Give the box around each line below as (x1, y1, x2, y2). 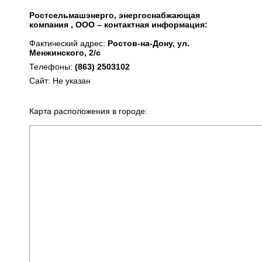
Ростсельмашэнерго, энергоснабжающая (29, 11, 200, 20)
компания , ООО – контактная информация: (29, 20, 208, 29)
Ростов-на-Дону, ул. (108, 39, 189, 48)
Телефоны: (29, 62, 75, 71)
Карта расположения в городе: (29, 106, 147, 116)
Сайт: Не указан (29, 76, 91, 85)
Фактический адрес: (29, 39, 108, 48)
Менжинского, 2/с (29, 48, 101, 57)
